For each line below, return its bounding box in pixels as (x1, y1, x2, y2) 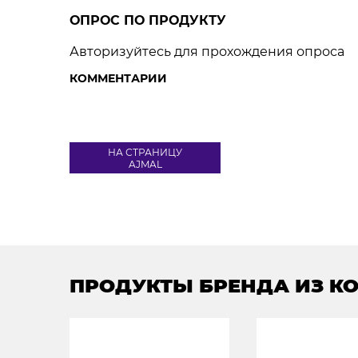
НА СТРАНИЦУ (108, 145, 182, 158)
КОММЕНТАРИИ (70, 71, 167, 86)
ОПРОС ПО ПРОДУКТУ (70, 13, 226, 28)
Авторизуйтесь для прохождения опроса (70, 44, 344, 59)
